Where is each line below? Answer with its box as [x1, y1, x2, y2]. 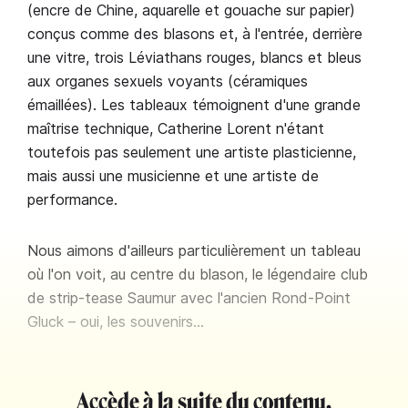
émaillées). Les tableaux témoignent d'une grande [27, 96, 361, 114]
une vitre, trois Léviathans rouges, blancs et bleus [27, 48, 362, 66]
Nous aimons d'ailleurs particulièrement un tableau [27, 241, 361, 260]
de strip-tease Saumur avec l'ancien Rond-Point [27, 289, 351, 307]
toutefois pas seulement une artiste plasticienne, [27, 143, 356, 161]
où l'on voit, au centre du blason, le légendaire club [27, 265, 368, 283]
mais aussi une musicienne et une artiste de [27, 167, 319, 185]
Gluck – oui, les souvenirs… [27, 312, 204, 331]
